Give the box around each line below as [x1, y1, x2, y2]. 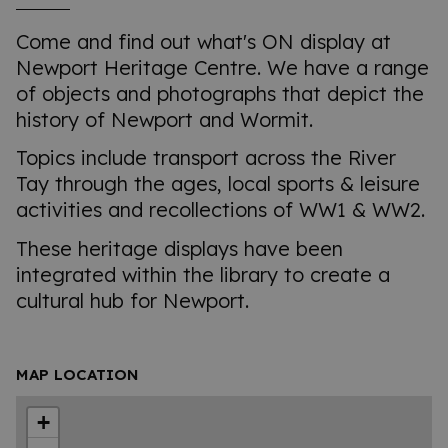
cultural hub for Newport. [16, 288, 249, 314]
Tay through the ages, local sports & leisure [16, 171, 420, 197]
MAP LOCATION [16, 365, 139, 385]
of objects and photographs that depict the [16, 80, 424, 106]
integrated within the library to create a [16, 262, 390, 288]
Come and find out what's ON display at [16, 28, 391, 54]
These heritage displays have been [16, 236, 343, 262]
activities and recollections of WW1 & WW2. [16, 197, 425, 223]
